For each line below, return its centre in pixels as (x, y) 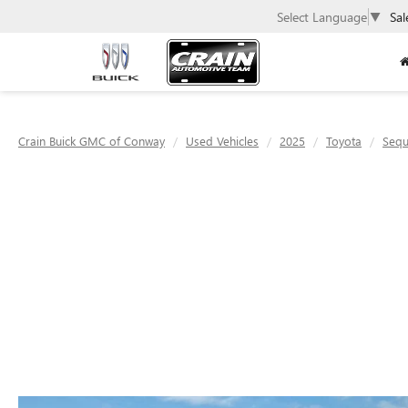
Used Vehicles (222, 141)
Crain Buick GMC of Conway (92, 141)
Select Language (322, 16)
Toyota (344, 141)
